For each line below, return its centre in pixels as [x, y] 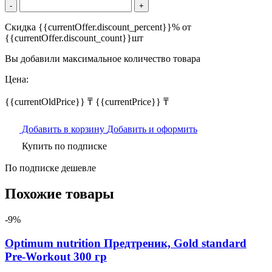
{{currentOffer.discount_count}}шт [74, 38]
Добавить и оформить [152, 129]
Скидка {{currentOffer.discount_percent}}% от [98, 27]
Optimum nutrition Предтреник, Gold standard [126, 243]
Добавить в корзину [63, 129]
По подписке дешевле [50, 168]
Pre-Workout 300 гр [56, 256]
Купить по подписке [63, 146]
